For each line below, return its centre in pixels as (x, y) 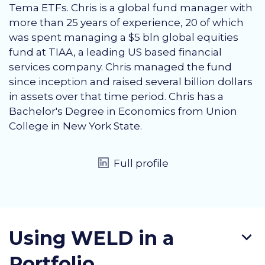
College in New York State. (75, 126)
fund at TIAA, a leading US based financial (115, 52)
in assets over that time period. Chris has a (116, 97)
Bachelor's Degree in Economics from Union (123, 112)
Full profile (141, 164)
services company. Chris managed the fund (120, 67)
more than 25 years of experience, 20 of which (126, 23)
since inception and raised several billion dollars (131, 82)
